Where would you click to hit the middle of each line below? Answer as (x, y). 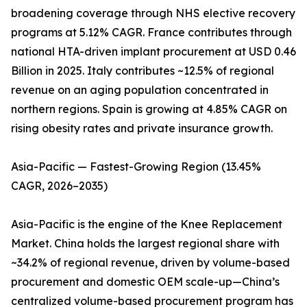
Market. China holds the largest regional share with (145, 244)
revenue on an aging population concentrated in (140, 90)
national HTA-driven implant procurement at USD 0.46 (153, 52)
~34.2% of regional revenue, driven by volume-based (150, 263)
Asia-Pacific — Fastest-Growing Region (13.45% (136, 167)
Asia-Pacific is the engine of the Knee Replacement (147, 224)
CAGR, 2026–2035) (59, 186)
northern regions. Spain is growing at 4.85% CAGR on (149, 109)
